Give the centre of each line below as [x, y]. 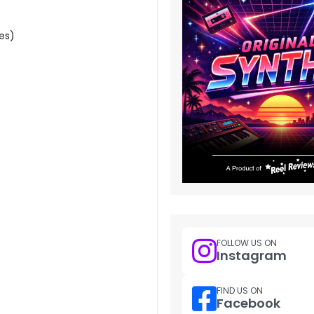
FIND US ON [240, 291]
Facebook [248, 303]
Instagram [252, 256]
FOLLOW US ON [247, 243]
